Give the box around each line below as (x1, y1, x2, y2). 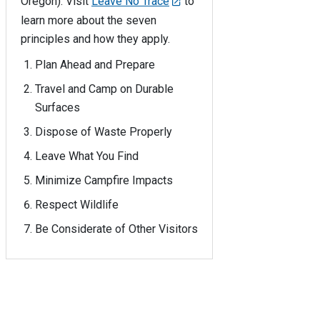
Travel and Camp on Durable (35, 81, 174, 96)
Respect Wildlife (35, 197, 119, 211)
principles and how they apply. (21, 31, 170, 46)
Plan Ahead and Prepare (35, 57, 155, 71)
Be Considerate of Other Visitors (35, 221, 198, 236)
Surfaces (35, 100, 80, 114)
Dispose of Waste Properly (35, 124, 172, 139)
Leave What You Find (35, 149, 139, 163)
